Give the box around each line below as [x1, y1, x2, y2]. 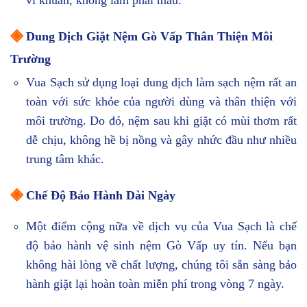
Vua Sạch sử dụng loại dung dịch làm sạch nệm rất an [26, 75, 297, 90]
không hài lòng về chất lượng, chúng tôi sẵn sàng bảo [26, 257, 297, 271]
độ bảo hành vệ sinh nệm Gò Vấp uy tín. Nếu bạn [26, 238, 297, 252]
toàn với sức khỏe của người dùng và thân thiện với [26, 95, 297, 109]
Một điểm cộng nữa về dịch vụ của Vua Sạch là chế [26, 219, 297, 233]
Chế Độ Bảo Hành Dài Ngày [23, 188, 175, 202]
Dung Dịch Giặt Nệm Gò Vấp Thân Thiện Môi [23, 29, 273, 44]
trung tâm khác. [26, 152, 105, 167]
